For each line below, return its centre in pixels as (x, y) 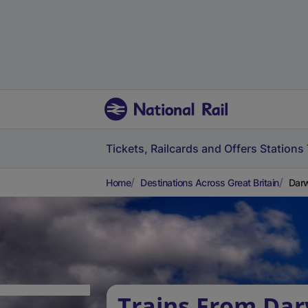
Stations (282, 148)
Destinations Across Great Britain (210, 183)
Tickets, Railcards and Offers (181, 148)
